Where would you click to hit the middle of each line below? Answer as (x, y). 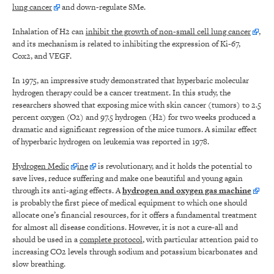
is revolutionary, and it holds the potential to (174, 166)
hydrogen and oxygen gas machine (187, 190)
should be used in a (46, 239)
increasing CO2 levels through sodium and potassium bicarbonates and (135, 251)
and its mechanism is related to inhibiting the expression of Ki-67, (126, 43)
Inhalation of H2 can (49, 31)
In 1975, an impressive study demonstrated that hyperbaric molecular (131, 80)
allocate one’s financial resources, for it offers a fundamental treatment (135, 215)
